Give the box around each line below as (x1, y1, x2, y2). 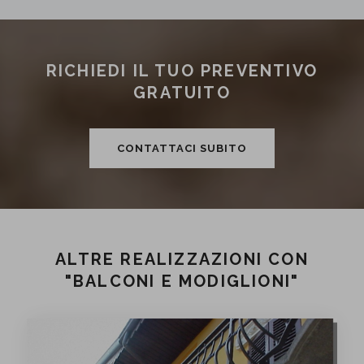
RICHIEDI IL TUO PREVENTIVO (45, 60, 318, 80)
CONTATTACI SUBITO (117, 141, 247, 154)
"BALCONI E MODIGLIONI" (64, 271, 300, 291)
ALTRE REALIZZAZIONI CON (55, 249, 309, 269)
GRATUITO (133, 82, 231, 102)
